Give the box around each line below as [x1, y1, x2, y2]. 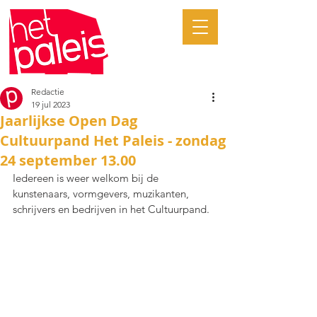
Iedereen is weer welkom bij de [13, 171, 161, 185]
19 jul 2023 [31, 99, 70, 110]
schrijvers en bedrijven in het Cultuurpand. [13, 202, 209, 216]
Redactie [31, 86, 64, 97]
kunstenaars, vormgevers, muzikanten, [13, 187, 192, 200]
